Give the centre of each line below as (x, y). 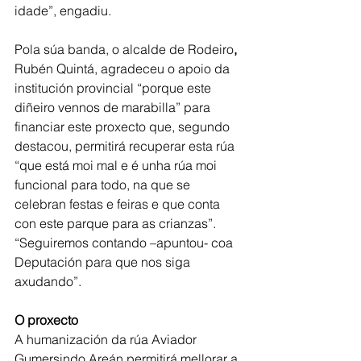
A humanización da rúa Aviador (107, 340)
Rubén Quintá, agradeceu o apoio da (124, 69)
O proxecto (46, 320)
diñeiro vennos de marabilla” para (114, 108)
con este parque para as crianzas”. (117, 224)
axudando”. (48, 282)
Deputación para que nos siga (104, 262)
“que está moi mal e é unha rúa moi (117, 166)
